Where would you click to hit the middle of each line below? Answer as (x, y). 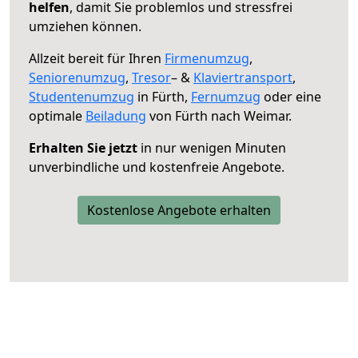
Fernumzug (226, 96)
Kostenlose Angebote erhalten (179, 210)
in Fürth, (163, 96)
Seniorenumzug (77, 77)
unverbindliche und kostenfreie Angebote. (157, 167)
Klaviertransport (243, 77)
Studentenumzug (82, 96)
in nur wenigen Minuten (212, 147)
